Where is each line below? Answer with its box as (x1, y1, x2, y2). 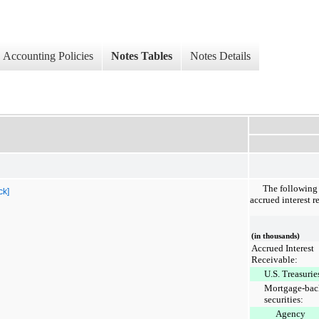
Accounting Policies (3, 50, 93, 63)
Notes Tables (111, 50, 172, 63)
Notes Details (190, 50, 251, 63)
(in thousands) (251, 231, 300, 240)
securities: (264, 293, 303, 305)
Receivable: (251, 253, 298, 265)
